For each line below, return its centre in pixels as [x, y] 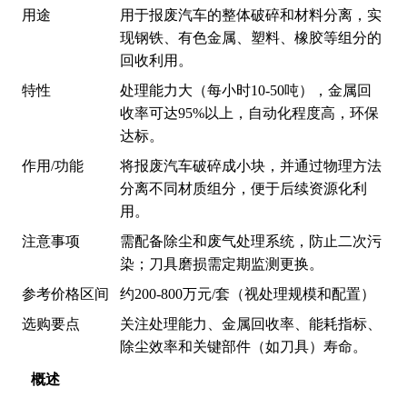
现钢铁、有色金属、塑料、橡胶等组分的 [251, 38]
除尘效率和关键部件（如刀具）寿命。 [243, 347]
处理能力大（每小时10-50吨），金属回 [246, 90]
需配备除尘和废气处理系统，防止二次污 [251, 241]
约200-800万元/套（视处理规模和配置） [248, 294]
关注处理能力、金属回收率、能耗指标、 [251, 324]
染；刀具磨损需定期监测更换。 [222, 264]
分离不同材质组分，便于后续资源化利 [243, 189]
